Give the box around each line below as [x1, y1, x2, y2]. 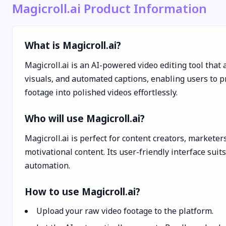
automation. [25, 160, 70, 171]
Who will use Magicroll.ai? [25, 112, 145, 125]
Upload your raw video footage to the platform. [36, 205, 213, 216]
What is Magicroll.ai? [25, 39, 121, 51]
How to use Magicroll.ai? [25, 185, 140, 198]
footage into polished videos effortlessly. [25, 87, 178, 98]
